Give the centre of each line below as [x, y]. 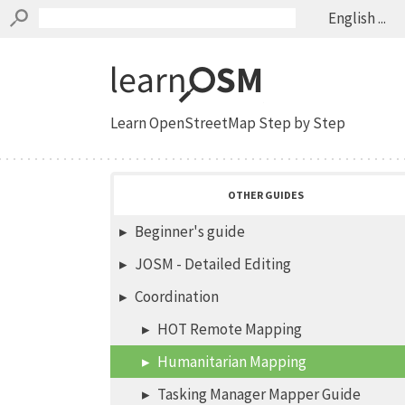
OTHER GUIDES [265, 195]
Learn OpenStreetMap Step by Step [227, 123]
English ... [357, 18]
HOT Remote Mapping [229, 329]
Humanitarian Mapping [231, 362]
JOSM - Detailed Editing [212, 264]
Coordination [176, 297]
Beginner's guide [189, 231]
